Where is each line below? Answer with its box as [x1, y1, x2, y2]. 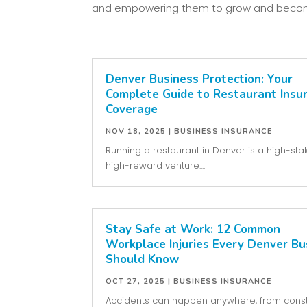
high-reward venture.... [106, 159, 206, 173]
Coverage [106, 101, 158, 118]
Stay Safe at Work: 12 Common [106, 221, 281, 238]
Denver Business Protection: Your [106, 71, 293, 88]
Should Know [106, 251, 180, 268]
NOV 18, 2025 [106, 126, 167, 137]
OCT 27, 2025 [106, 276, 166, 287]
